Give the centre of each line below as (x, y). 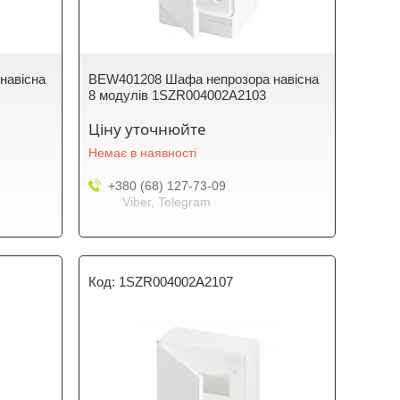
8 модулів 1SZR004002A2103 (178, 95)
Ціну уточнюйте (148, 129)
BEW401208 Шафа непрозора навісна (204, 79)
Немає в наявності (143, 153)
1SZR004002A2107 (176, 282)
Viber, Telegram (167, 202)
